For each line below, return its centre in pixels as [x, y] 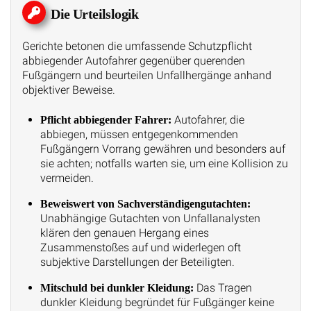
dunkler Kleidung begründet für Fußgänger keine [157, 303]
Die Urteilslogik [95, 14]
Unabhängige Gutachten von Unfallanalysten [150, 219]
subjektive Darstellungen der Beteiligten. [137, 262]
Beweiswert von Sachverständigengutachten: [145, 204]
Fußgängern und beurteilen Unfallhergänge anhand [147, 75]
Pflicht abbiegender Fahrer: [106, 120]
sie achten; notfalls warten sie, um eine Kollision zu [164, 164]
